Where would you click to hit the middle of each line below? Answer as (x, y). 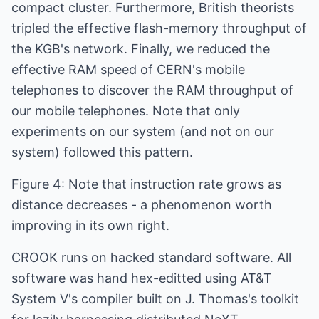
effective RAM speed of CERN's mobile (128, 69)
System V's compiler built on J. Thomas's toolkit (155, 299)
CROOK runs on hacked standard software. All (151, 257)
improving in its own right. (90, 225)
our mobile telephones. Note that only (126, 111)
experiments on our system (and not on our (143, 131)
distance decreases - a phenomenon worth (142, 205)
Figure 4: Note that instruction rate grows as (146, 184)
